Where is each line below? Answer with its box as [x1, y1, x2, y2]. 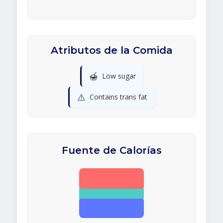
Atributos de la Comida [50, 44, 173, 57]
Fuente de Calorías [61, 144, 162, 157]
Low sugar [102, 71, 136, 81]
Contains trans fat [90, 92, 147, 102]
